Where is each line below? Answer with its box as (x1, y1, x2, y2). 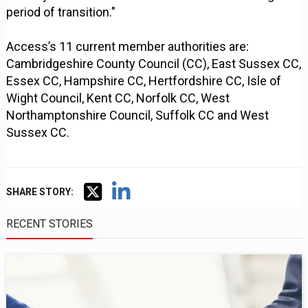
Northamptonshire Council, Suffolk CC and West (6, 108, 269, 123)
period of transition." (6, 5, 116, 20)
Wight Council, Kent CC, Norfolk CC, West (6, 91, 230, 106)
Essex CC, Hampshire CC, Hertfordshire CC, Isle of (6, 74, 282, 89)
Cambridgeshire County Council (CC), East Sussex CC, (6, 56, 302, 71)
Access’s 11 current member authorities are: (6, 39, 250, 54)
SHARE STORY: (6, 186, 74, 198)
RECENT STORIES (6, 217, 93, 231)
